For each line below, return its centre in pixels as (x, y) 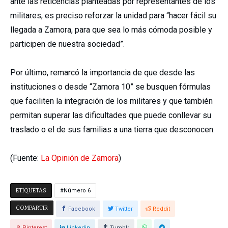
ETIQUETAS (31, 191)
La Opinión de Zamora (80, 158)
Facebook (82, 209)
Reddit (161, 209)
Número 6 (77, 191)
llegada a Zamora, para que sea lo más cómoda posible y (111, 30)
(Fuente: (25, 158)
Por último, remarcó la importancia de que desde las (103, 73)
